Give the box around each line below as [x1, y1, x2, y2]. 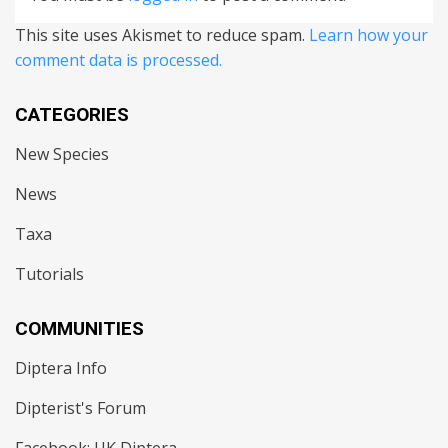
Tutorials [15, 263, 84, 286]
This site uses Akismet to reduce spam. [15, 24, 309, 47]
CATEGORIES [15, 103, 129, 127]
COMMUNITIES [15, 317, 144, 341]
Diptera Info [15, 357, 107, 380]
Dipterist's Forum [15, 397, 146, 420]
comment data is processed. [15, 49, 222, 72]
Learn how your [309, 24, 428, 47]
